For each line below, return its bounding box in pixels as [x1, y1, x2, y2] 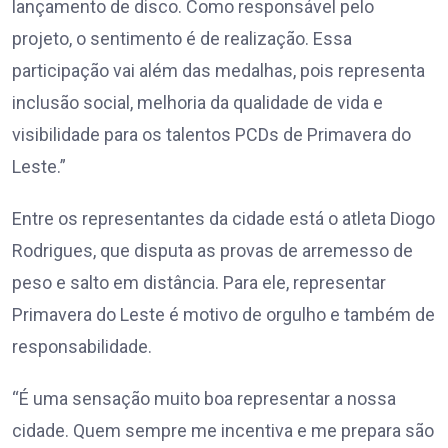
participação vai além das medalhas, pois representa [12, 60, 425, 82]
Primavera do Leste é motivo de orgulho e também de [12, 304, 435, 326]
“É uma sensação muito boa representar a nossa [12, 388, 396, 410]
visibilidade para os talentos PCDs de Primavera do [12, 124, 411, 146]
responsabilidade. [12, 336, 152, 358]
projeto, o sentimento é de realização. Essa [12, 28, 352, 50]
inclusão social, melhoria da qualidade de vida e [12, 92, 383, 114]
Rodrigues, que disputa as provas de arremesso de [12, 240, 413, 262]
